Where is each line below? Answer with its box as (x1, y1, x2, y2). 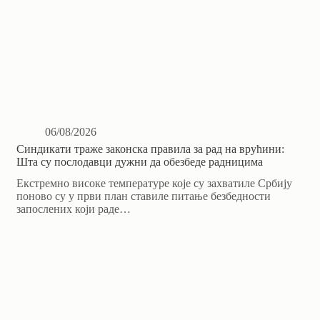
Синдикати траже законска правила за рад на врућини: (16, 143, 285, 156)
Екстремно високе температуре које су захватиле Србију (16, 177, 293, 190)
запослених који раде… (16, 203, 131, 216)
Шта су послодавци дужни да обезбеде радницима (16, 156, 264, 169)
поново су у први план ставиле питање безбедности (16, 190, 271, 203)
